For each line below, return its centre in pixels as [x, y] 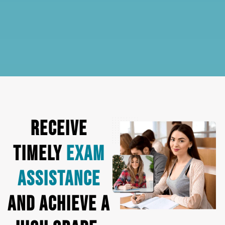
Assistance [59, 179]
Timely [39, 154]
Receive [59, 129]
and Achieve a [59, 204]
